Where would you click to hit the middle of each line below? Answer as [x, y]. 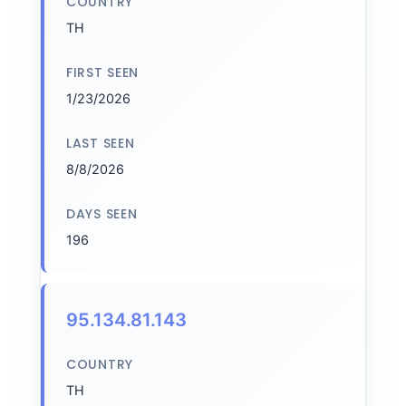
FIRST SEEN [102, 72]
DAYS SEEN [102, 214]
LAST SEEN [101, 143]
